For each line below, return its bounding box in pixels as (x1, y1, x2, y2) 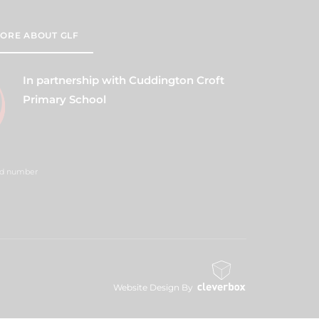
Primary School (23, 93, 107, 107)
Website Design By (113, 282, 193, 293)
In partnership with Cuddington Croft (23, 73, 225, 88)
